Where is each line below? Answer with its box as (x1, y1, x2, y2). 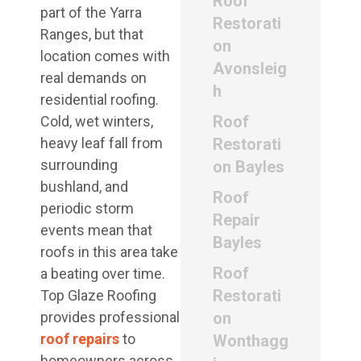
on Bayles (213, 157, 284, 176)
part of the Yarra (40, 4, 142, 21)
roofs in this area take (40, 243, 178, 260)
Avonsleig (213, 59, 287, 78)
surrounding (40, 156, 118, 173)
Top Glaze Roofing (40, 287, 156, 304)
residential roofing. (40, 91, 159, 108)
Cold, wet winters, (40, 113, 153, 130)
